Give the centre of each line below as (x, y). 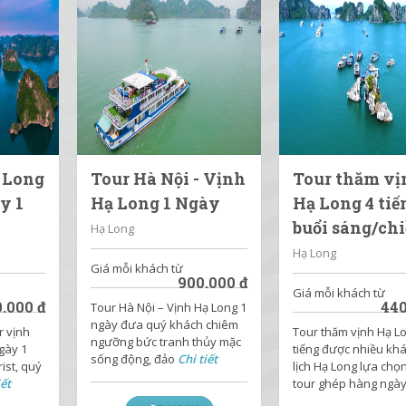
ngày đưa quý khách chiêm (165, 324)
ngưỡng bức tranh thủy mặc (166, 342)
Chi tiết (198, 359)
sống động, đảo (135, 359)
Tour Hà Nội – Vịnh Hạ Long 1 (169, 307)
